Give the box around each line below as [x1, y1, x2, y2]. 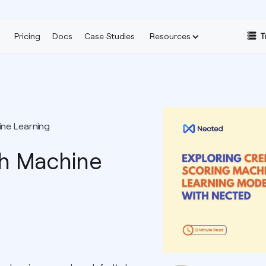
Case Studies [84, 30, 135, 41]
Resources [149, 30, 191, 41]
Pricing [14, 30, 40, 41]
